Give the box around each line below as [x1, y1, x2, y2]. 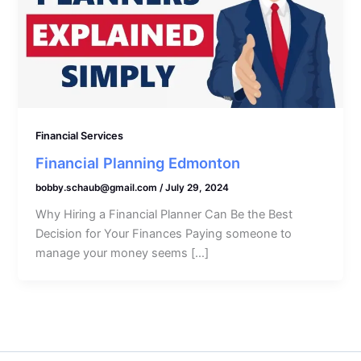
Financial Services [35, 129, 124, 142]
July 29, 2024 [165, 182, 230, 194]
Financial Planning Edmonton [35, 154, 241, 172]
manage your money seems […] [35, 246, 210, 261]
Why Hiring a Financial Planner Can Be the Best [35, 207, 293, 222]
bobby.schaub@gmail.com [35, 182, 160, 194]
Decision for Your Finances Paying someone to [35, 226, 293, 242]
